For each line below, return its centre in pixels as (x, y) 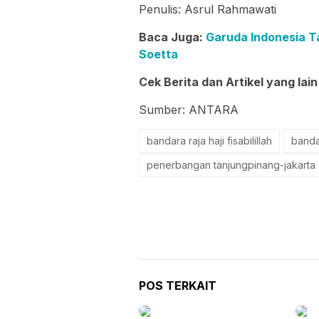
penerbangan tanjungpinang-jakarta (231, 164)
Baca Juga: (172, 37)
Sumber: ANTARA (189, 109)
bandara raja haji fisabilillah (209, 140)
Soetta (158, 54)
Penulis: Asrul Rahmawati (208, 9)
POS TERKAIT (178, 285)
